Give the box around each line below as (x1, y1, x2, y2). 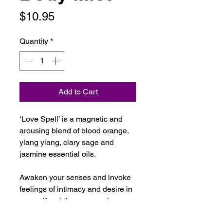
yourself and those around (19, 196, 109, 205)
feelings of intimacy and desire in (19, 184, 132, 194)
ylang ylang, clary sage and (19, 138, 114, 147)
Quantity (19, 36, 48, 46)
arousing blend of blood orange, (19, 126, 129, 135)
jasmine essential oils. (19, 149, 96, 159)
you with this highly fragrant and (19, 208, 128, 217)
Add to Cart (58, 87, 98, 96)
